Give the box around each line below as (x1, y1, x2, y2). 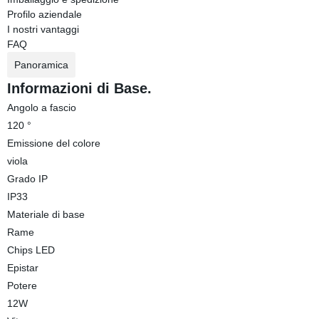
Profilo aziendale (6, 9, 82, 20)
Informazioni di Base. (6, 80, 152, 96)
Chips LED (6, 244, 55, 256)
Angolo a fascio (6, 102, 76, 113)
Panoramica (14, 59, 68, 70)
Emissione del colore (6, 137, 100, 149)
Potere (6, 280, 37, 291)
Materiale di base (6, 209, 85, 220)
